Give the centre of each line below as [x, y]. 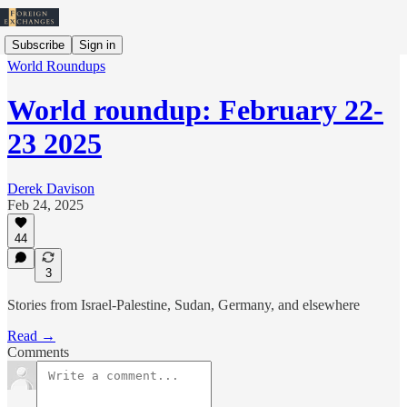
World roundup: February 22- [195, 110]
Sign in [97, 45]
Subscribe [38, 45]
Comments [38, 352]
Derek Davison [51, 188]
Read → [31, 336]
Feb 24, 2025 [45, 204]
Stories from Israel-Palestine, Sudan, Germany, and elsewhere [184, 305]
